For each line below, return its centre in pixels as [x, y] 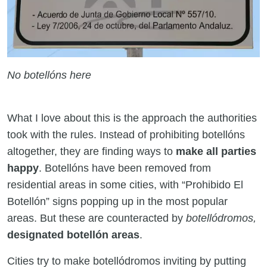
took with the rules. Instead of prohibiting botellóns [126, 134]
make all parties [216, 151]
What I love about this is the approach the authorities [132, 118]
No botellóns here [49, 75]
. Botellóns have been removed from [125, 168]
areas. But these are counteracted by [97, 218]
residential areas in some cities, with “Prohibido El [125, 184]
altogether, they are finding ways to [91, 151]
